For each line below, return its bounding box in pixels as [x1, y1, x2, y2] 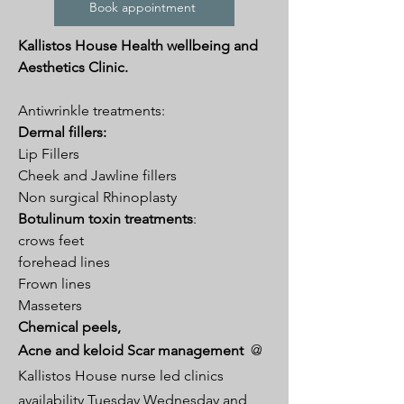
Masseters [18, 297, 82, 314]
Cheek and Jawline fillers [18, 167, 177, 184]
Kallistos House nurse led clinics [18, 367, 227, 384]
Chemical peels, [18, 318, 124, 335]
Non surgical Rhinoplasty [18, 188, 180, 206]
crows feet [18, 232, 84, 249]
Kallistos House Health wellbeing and [18, 37, 258, 54]
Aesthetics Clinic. [18, 59, 128, 76]
